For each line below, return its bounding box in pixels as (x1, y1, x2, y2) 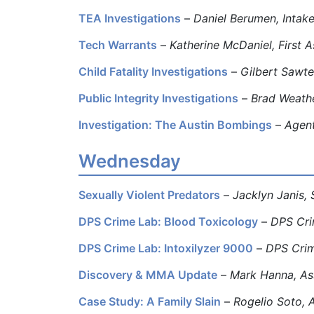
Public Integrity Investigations (78, 90, 238, 105)
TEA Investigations (78, 11, 181, 25)
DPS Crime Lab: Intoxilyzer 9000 (78, 240, 253, 255)
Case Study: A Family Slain (78, 294, 221, 308)
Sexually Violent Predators (78, 187, 220, 202)
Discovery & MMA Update (78, 267, 217, 282)
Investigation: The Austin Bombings (78, 117, 272, 132)
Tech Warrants (78, 37, 157, 52)
